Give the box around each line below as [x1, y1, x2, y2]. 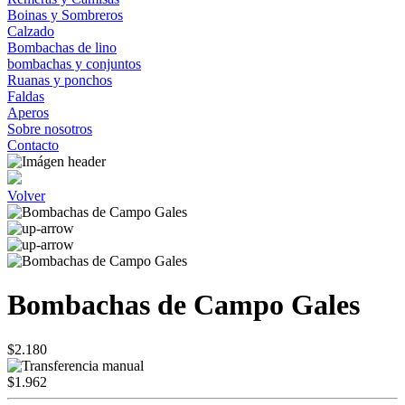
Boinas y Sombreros [7, 7, 123, 23]
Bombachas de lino [7, 40, 117, 55]
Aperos [7, 105, 49, 120]
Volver [7, 188, 45, 203]
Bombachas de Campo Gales [7, 288, 360, 322]
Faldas [7, 89, 44, 104]
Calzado [7, 24, 54, 39]
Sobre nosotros [7, 121, 92, 137]
